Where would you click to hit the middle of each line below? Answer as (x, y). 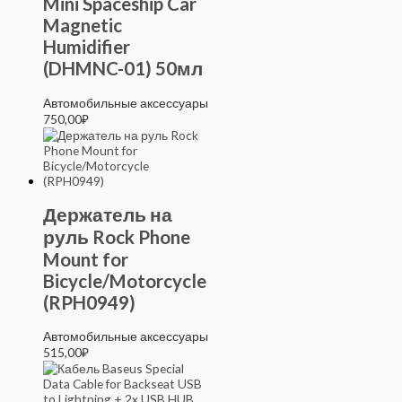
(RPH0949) (89, 302)
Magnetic (83, 25)
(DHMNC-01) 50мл (123, 68)
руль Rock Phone (117, 236)
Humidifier (87, 46)
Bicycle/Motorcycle (125, 280)
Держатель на (108, 214)
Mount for (86, 259)
